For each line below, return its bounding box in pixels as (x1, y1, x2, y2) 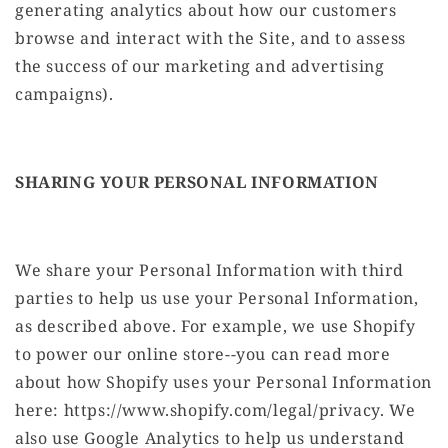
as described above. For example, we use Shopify (15, 315, 416, 338)
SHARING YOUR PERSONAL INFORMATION (15, 171, 379, 194)
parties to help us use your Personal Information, (15, 287, 419, 310)
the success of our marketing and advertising (15, 55, 385, 78)
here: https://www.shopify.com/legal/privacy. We (15, 399, 416, 422)
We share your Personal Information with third (15, 259, 405, 282)
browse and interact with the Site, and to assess (15, 27, 406, 50)
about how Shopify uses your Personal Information (15, 371, 432, 394)
